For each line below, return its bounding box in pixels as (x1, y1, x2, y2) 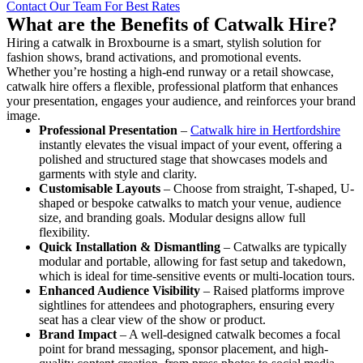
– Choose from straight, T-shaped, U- (160, 181, 354, 195)
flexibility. (39, 224, 90, 239)
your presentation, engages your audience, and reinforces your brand (6, 93, 356, 108)
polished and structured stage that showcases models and (39, 152, 327, 166)
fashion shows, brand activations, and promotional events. (6, 49, 301, 64)
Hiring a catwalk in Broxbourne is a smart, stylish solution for (6, 35, 321, 49)
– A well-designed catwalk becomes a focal (117, 327, 340, 341)
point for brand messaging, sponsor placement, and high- (39, 341, 328, 356)
